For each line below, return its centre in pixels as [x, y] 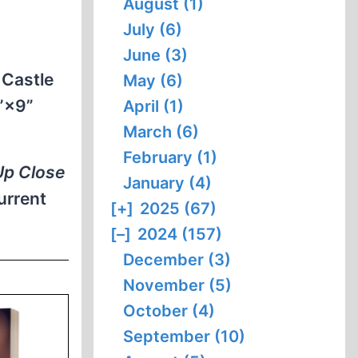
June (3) [156, 55]
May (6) [153, 81]
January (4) [168, 183]
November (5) [178, 285]
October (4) [169, 311]
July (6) [153, 30]
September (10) [185, 336]
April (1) [154, 106]
